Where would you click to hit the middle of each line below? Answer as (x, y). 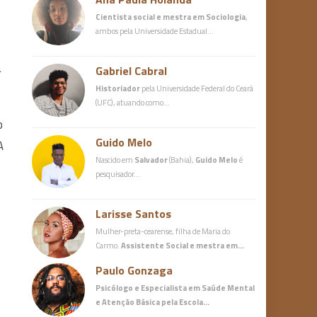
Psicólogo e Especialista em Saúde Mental (175, 288)
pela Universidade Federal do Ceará (197, 88)
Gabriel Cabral (132, 71)
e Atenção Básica (128, 302)
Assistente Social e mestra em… (183, 246)
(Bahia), (182, 160)
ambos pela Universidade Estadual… (155, 31)
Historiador (118, 88)
